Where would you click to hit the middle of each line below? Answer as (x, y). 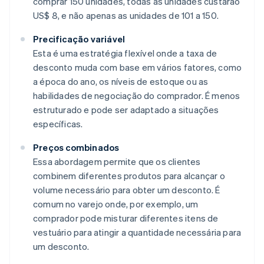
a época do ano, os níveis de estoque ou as (121, 82)
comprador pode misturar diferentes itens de (126, 218)
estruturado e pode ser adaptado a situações (126, 110)
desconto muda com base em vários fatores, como (138, 67)
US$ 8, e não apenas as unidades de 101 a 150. (126, 16)
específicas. (58, 124)
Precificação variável (79, 39)
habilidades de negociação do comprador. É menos (137, 96)
